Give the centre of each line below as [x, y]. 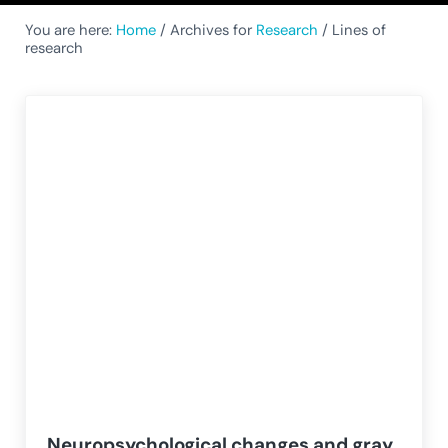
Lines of [356, 30]
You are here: [70, 30]
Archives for [210, 30]
